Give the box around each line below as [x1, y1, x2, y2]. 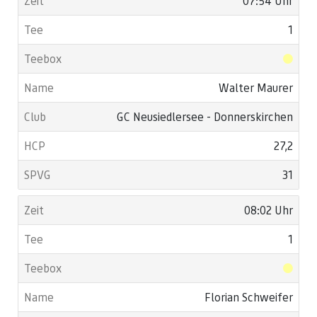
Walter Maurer [219, 80, 293, 95]
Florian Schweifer [204, 289, 293, 304]
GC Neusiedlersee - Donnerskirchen [117, 109, 293, 124]
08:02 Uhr [244, 202, 293, 217]
